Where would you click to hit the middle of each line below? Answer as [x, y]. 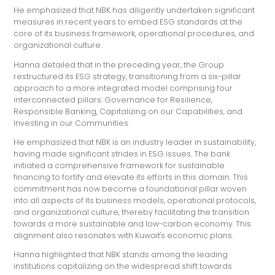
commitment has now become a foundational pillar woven [130, 188]
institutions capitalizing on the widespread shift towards [123, 266]
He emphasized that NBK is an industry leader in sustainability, [135, 142]
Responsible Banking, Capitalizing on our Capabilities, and [128, 111]
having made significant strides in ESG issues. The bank [122, 153]
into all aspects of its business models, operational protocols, [135, 200]
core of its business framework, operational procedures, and [134, 34]
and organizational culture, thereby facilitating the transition [132, 212]
